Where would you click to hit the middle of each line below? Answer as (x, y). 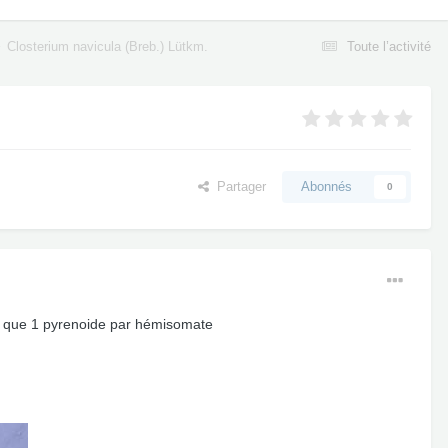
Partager (237, 187)
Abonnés (326, 187)
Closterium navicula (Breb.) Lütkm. (107, 46)
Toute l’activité (389, 46)
